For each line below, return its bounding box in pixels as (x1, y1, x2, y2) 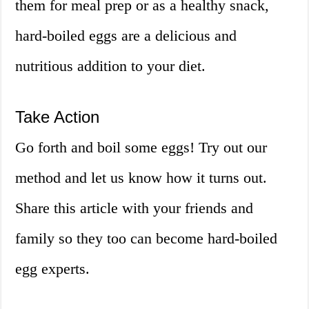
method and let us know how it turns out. (15, 169, 268, 187)
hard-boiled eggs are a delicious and (15, 27, 237, 45)
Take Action (15, 108, 100, 127)
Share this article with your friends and (15, 199, 254, 217)
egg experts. (15, 260, 90, 278)
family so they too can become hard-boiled (15, 230, 278, 248)
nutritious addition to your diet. (15, 57, 206, 75)
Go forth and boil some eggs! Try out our (15, 139, 268, 157)
